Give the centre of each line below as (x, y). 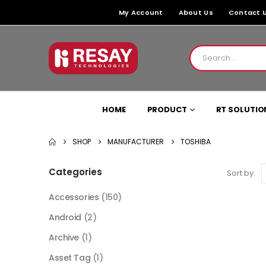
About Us (196, 12)
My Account (141, 12)
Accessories (74, 197)
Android (65, 218)
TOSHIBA (196, 142)
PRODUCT (167, 110)
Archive (64, 238)
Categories (75, 172)
